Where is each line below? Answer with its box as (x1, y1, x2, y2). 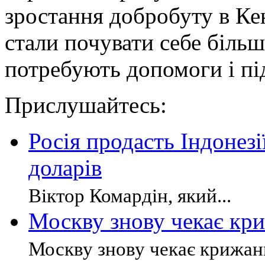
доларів (28, 155, 102, 181)
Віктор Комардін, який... (28, 185, 231, 207)
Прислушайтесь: (5, 92, 167, 118)
